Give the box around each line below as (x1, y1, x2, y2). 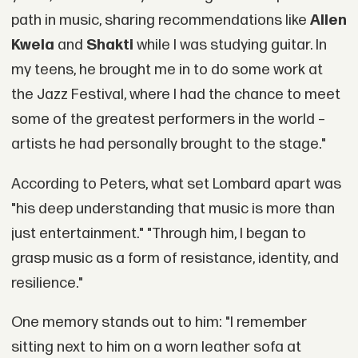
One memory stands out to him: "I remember (10, 313, 307, 332)
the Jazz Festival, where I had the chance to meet (10, 85, 340, 104)
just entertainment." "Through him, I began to (10, 224, 306, 243)
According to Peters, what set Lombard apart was (10, 174, 341, 193)
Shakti (86, 35, 133, 54)
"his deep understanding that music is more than (10, 199, 335, 218)
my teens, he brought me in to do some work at (10, 60, 323, 79)
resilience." (10, 273, 83, 292)
